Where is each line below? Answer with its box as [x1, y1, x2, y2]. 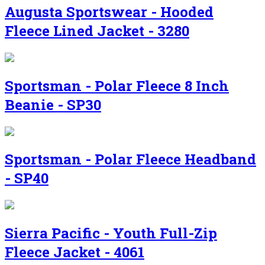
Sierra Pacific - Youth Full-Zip [5, 224, 217, 243]
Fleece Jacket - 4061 [5, 243, 144, 262]
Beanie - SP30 [5, 95, 101, 114]
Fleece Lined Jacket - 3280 [5, 21, 189, 40]
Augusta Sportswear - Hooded [5, 2, 214, 21]
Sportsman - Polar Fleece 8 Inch [5, 76, 229, 95]
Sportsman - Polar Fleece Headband [5, 150, 256, 169]
